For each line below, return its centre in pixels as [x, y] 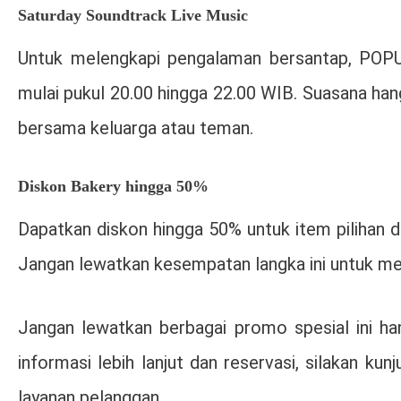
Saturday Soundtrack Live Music [133, 15]
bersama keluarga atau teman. [136, 128]
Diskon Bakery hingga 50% [113, 186]
